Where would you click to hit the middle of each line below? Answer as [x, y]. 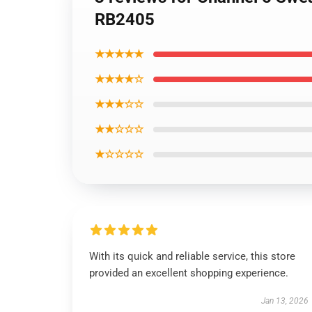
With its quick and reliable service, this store [192, 256]
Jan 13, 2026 [284, 301]
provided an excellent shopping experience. [189, 273]
